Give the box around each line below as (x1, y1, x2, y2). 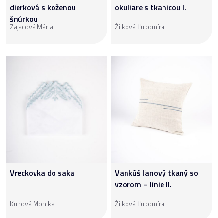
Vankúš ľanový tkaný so (115, 166, 198, 179)
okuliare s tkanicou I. (115, 1, 186, 13)
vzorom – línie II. (115, 178, 172, 190)
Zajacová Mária (10, 21, 53, 32)
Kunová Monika (10, 198, 54, 209)
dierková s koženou (10, 1, 76, 13)
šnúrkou (10, 13, 38, 25)
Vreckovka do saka (10, 166, 74, 179)
